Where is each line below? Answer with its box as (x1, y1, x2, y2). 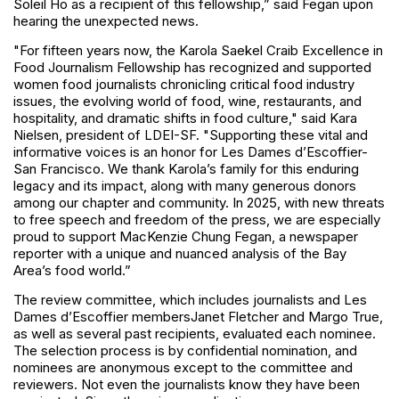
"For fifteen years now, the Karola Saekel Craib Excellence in (13, 42, 383, 60)
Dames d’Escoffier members (13, 308, 191, 326)
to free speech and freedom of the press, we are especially (13, 211, 380, 229)
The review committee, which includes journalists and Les (13, 291, 367, 309)
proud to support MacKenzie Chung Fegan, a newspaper (13, 228, 358, 246)
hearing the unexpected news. (13, 12, 199, 30)
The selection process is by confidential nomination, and (13, 342, 357, 360)
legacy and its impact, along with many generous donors (13, 177, 356, 195)
